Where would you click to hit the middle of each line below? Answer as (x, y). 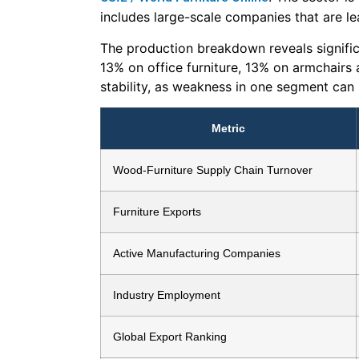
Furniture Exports (157, 212)
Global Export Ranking (170, 337)
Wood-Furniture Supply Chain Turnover (213, 170)
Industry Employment (167, 295)
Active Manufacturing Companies (197, 254)
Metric (228, 129)
